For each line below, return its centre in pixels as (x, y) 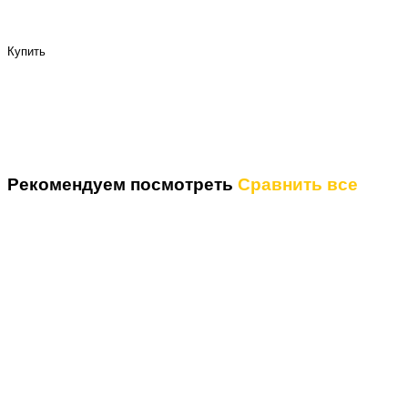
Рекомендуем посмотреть (122, 184)
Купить (26, 52)
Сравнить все (298, 184)
